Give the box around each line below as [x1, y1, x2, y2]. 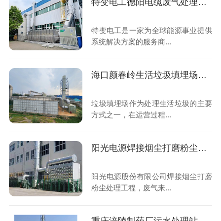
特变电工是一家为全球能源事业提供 [91, 26, 213, 35]
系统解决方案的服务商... [91, 37, 172, 46]
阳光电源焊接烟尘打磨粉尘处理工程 [198, 143, 207, 153]
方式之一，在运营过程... [91, 110, 172, 119]
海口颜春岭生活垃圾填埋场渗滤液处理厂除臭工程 [198, 70, 207, 80]
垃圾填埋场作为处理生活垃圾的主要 [91, 99, 213, 108]
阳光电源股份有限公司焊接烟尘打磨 [91, 172, 213, 181]
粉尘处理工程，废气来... [91, 184, 172, 192]
